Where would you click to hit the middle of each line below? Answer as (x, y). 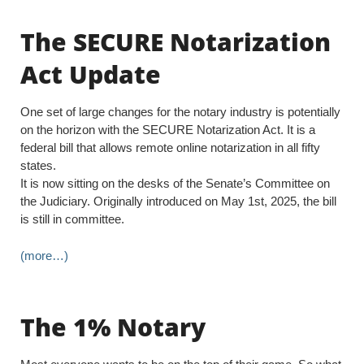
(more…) (44, 256)
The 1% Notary (113, 327)
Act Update (91, 75)
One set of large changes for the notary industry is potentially (180, 112)
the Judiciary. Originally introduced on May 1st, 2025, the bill (178, 201)
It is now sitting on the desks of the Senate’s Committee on (175, 184)
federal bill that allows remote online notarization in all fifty (170, 148)
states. (38, 166)
